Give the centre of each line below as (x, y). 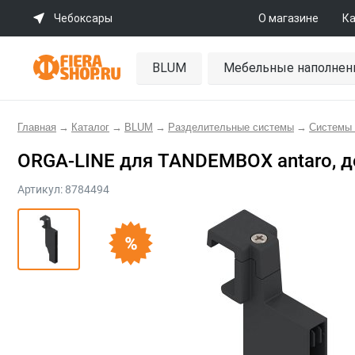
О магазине (288, 18)
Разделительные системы (231, 127)
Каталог (90, 127)
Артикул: (41, 189)
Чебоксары (83, 18)
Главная (37, 127)
